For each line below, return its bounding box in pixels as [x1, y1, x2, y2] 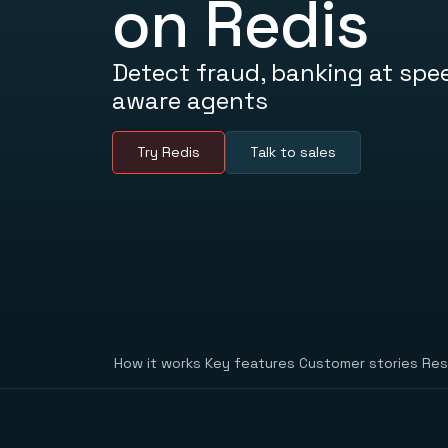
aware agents [112, 84, 268, 116]
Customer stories [299, 354, 418, 373]
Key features [205, 354, 295, 373]
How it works [114, 354, 201, 373]
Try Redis [137, 142, 200, 161]
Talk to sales [250, 142, 336, 161]
